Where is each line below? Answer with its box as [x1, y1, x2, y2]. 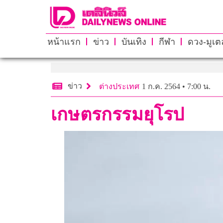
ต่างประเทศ [99, 82, 139, 91]
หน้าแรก [47, 36, 81, 47]
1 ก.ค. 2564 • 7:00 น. [142, 82, 211, 91]
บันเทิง [121, 36, 146, 47]
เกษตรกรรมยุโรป [51, 104, 185, 124]
